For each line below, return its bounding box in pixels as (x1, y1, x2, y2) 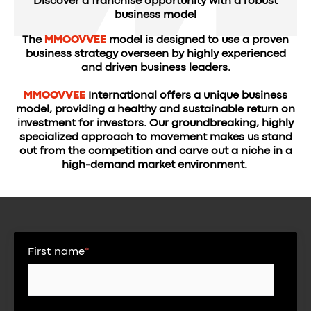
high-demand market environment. (62, 160, 249, 170)
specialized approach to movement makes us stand (19, 133, 292, 142)
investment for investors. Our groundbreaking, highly (17, 119, 294, 128)
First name (28, 247, 85, 257)
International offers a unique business (88, 91, 287, 101)
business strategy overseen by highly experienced (25, 49, 286, 59)
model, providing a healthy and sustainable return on (16, 105, 295, 115)
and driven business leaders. (81, 63, 230, 73)
